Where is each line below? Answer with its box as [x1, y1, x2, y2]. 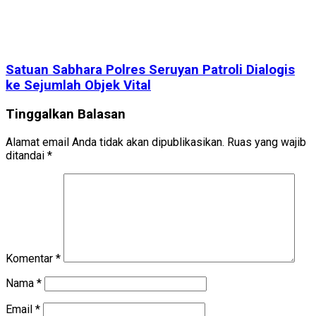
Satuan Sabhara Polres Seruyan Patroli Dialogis [6, 62, 295, 78]
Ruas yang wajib [227, 135, 306, 149]
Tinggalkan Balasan [6, 106, 126, 122]
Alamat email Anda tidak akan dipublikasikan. [6, 135, 224, 149]
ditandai [6, 148, 47, 162]
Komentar [6, 251, 56, 265]
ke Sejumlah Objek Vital [6, 78, 151, 94]
